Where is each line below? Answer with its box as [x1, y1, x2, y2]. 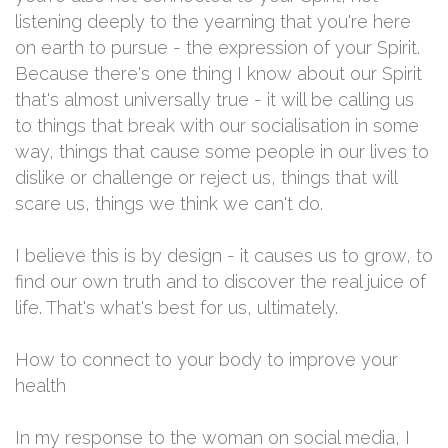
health [15, 375, 66, 396]
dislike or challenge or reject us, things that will [15, 167, 397, 188]
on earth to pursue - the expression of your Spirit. [15, 37, 420, 58]
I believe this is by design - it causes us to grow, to [15, 245, 433, 266]
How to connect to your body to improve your [15, 349, 398, 370]
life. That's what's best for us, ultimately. [15, 297, 343, 318]
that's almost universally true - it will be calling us [15, 89, 414, 110]
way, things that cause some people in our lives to [15, 141, 429, 162]
